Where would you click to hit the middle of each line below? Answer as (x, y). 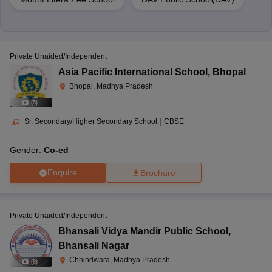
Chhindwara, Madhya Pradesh (120, 260)
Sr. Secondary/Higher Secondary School (91, 121)
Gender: (27, 150)
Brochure (158, 173)
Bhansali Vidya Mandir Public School (143, 231)
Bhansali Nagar (94, 245)
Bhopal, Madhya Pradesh (111, 86)
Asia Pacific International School (133, 72)
